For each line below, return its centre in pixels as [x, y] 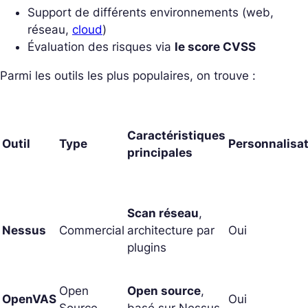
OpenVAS [29, 299]
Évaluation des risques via [101, 47]
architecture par [171, 231]
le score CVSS [215, 47]
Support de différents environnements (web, [151, 13]
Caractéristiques [176, 136]
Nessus [24, 231]
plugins [147, 248]
